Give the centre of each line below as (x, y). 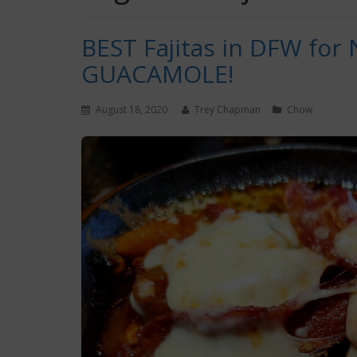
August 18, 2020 (131, 110)
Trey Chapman (228, 110)
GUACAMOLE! (157, 74)
